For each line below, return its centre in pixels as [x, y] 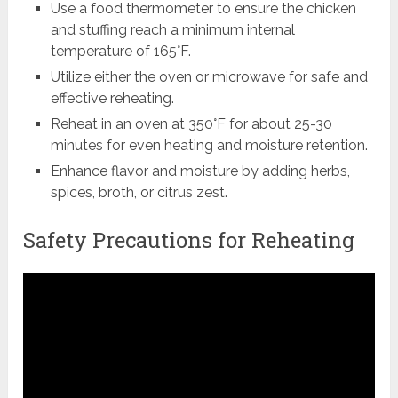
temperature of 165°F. [120, 52]
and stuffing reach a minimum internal [172, 30]
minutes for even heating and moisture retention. [209, 146]
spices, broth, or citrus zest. [139, 193]
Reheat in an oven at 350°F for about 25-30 [191, 124]
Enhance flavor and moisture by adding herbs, [200, 171]
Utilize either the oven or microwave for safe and [209, 77]
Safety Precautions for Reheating [189, 240]
